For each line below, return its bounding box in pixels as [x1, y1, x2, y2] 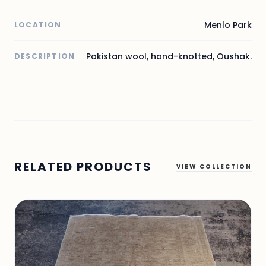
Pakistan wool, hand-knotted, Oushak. [86, 50, 252, 63]
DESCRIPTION [14, 51, 75, 62]
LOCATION [14, 20, 62, 30]
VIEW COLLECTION [176, 162, 252, 172]
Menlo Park [204, 19, 252, 31]
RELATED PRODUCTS [14, 159, 152, 176]
